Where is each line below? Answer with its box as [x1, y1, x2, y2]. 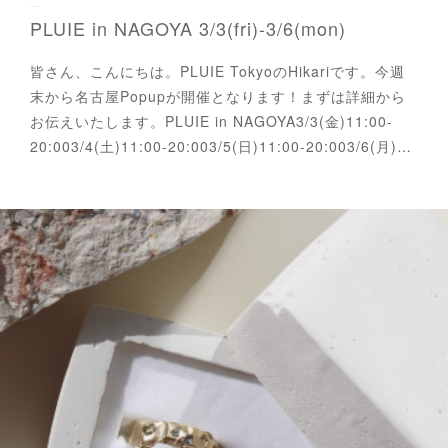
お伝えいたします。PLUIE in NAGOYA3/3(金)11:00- [30, 110, 393, 131]
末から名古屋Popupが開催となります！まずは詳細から [30, 85, 406, 106]
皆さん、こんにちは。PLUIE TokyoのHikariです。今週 [30, 60, 405, 81]
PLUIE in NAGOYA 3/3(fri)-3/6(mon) [30, 14, 346, 41]
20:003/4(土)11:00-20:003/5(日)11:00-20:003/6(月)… [30, 135, 412, 156]
